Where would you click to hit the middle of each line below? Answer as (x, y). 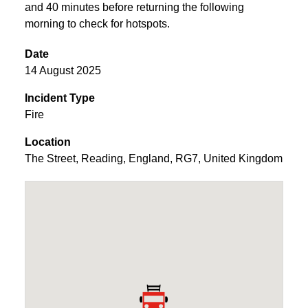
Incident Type (60, 98)
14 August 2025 (63, 70)
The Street (50, 158)
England (149, 158)
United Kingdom (243, 158)
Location (48, 142)
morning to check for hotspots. (97, 23)
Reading (102, 158)
